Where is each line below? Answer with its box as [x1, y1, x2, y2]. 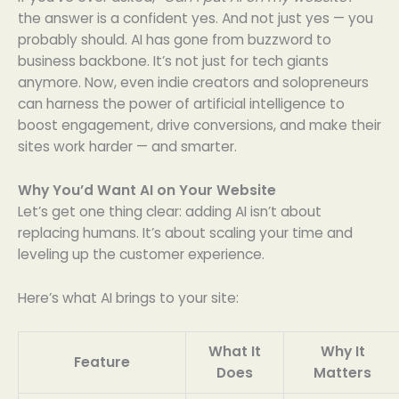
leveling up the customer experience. [18, 244, 265, 264]
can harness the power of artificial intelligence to [18, 94, 345, 114]
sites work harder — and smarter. [18, 137, 237, 157]
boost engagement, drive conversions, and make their [18, 116, 381, 135]
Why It [320, 341, 365, 361]
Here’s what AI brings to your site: [18, 288, 239, 307]
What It [208, 341, 261, 361]
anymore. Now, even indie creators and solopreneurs [18, 73, 369, 93]
